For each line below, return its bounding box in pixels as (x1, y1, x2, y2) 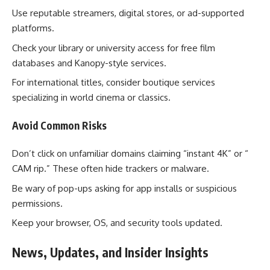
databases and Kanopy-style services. (12, 57, 166, 69)
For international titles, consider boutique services (12, 77, 215, 89)
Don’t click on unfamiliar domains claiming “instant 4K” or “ (12, 148, 248, 160)
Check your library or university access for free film (12, 42, 215, 54)
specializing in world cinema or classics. (12, 92, 171, 104)
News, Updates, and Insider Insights (12, 243, 209, 260)
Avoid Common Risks (12, 118, 107, 132)
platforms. (12, 22, 54, 34)
